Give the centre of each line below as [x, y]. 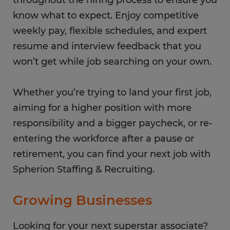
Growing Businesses [82, 200]
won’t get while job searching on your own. [113, 62]
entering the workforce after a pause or [103, 139]
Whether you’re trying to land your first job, [112, 92]
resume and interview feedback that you [107, 46]
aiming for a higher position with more [102, 108]
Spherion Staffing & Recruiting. [84, 169]
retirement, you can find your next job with [112, 154]
